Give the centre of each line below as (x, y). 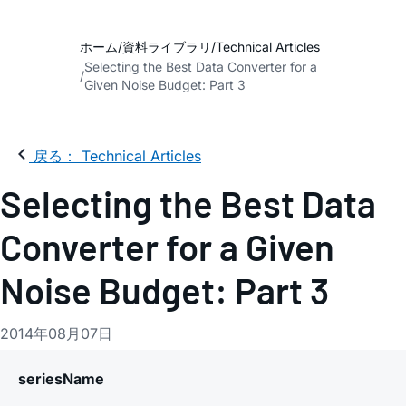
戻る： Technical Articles (117, 156)
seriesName (61, 379)
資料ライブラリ (167, 47)
